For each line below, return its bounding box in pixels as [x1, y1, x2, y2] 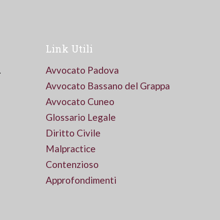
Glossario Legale [46, 111, 116, 123]
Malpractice [46, 143, 96, 155]
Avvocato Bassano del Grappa [46, 80, 170, 92]
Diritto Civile [46, 127, 101, 139]
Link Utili [46, 42, 93, 55]
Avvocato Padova [46, 64, 119, 76]
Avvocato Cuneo [46, 96, 114, 108]
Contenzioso [46, 159, 99, 170]
